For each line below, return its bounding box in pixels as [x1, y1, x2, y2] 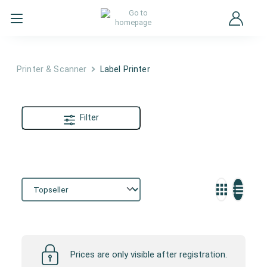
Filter [79, 113, 99, 123]
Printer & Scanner [17, 64, 87, 74]
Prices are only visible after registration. [70, 249, 227, 260]
